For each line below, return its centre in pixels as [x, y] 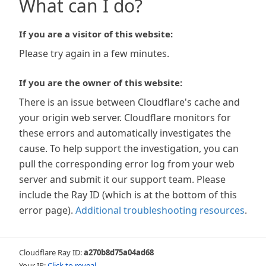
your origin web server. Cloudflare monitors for [125, 118]
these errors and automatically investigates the [125, 133]
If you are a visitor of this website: [96, 34]
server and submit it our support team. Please [122, 179]
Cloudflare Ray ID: [51, 252]
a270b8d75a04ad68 [119, 252]
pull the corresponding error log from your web [127, 164]
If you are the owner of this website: [101, 83]
